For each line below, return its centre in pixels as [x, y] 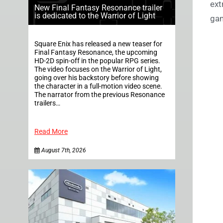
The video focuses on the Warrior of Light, [98, 69]
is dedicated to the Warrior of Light [95, 15]
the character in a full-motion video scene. [101, 86]
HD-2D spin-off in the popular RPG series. [97, 61]
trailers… [47, 103]
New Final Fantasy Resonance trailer [98, 7]
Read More [51, 131]
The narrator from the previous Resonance [100, 95]
